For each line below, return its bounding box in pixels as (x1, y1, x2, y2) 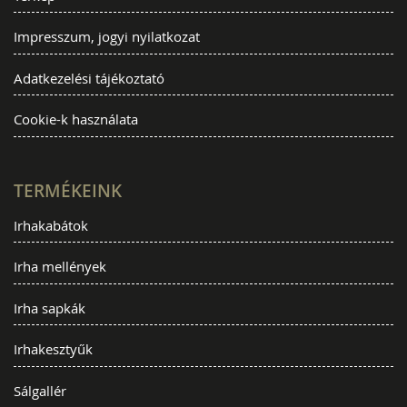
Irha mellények (14, 257, 106, 276)
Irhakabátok (14, 215, 88, 234)
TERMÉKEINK (14, 178, 122, 203)
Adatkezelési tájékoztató (14, 68, 164, 87)
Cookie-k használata (14, 110, 138, 129)
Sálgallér (14, 381, 66, 400)
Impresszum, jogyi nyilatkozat (14, 27, 200, 46)
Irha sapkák (14, 298, 85, 317)
